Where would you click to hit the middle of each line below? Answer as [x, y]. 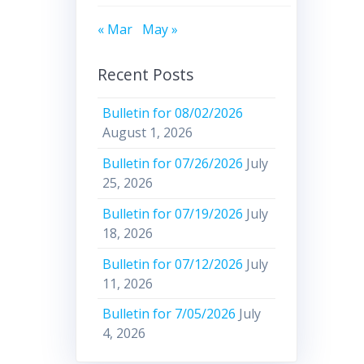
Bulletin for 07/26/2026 [173, 164]
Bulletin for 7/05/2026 [169, 314]
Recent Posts [145, 74]
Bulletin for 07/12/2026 [173, 264]
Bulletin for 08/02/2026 [173, 113]
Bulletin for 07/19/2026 [173, 213]
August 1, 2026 [148, 133]
